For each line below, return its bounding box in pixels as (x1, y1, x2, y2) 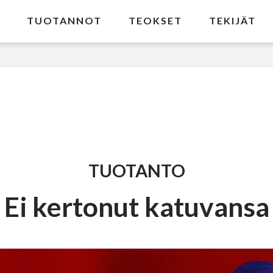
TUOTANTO (88, 160, 185, 182)
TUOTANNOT (27, 15, 102, 26)
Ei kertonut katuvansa (4, 190, 269, 222)
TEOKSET (129, 15, 183, 26)
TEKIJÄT (209, 15, 257, 26)
